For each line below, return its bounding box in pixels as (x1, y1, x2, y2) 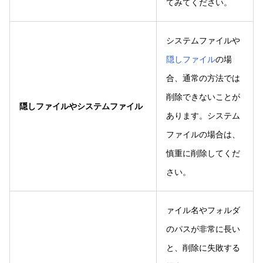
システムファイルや (166, 35, 240, 46)
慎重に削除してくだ (166, 147, 240, 159)
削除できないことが (166, 91, 240, 102)
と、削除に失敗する (166, 242, 240, 253)
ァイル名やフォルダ (166, 204, 240, 215)
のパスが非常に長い (166, 223, 240, 234)
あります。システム (166, 110, 240, 121)
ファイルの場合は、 (166, 129, 240, 140)
